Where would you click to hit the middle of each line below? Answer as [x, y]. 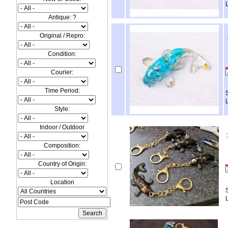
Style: [62, 109]
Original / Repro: [62, 36]
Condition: [62, 54]
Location [62, 182]
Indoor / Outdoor [62, 127]
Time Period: [62, 91]
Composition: [62, 146]
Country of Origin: [62, 164]
